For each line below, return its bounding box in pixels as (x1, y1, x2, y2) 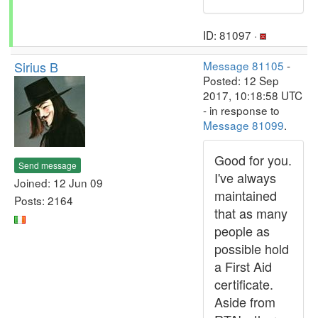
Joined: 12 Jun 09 (14, 174, 103, 190)
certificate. (214, 275, 273, 293)
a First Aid (214, 257, 272, 275)
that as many (214, 204, 287, 222)
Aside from (214, 292, 275, 311)
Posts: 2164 (14, 192, 73, 208)
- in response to (203, 102, 280, 118)
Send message (18, 158, 77, 171)
